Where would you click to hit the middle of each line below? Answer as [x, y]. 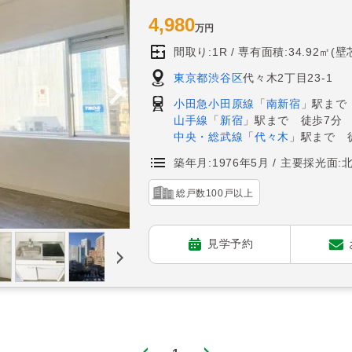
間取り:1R [201, 51]
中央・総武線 [209, 136]
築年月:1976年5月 [222, 162]
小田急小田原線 [214, 103]
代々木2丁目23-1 [288, 77]
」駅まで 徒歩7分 [293, 120]
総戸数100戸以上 [215, 193]
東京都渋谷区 [209, 77]
